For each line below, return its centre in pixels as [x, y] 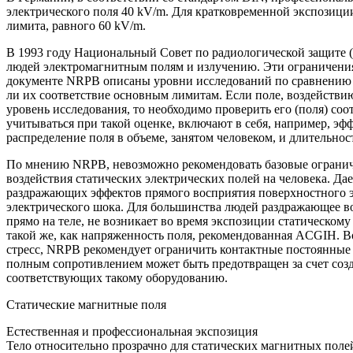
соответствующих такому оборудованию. [117, 277]
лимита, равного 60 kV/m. [76, 25]
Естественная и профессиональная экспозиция [132, 331]
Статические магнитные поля [86, 304]
